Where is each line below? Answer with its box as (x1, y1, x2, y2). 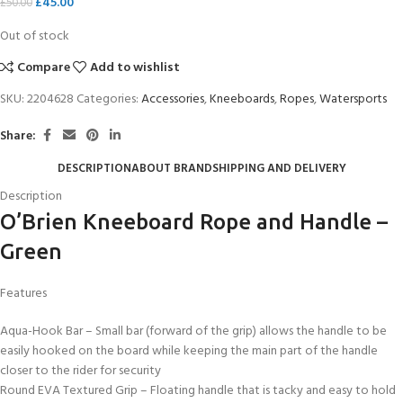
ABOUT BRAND (130, 158, 212, 178)
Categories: (76, 89, 139, 111)
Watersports (319, 89, 387, 111)
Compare (17, 58, 71, 79)
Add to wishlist (90, 58, 181, 79)
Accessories (141, 89, 204, 111)
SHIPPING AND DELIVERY (211, 158, 346, 178)
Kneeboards (210, 89, 274, 111)
